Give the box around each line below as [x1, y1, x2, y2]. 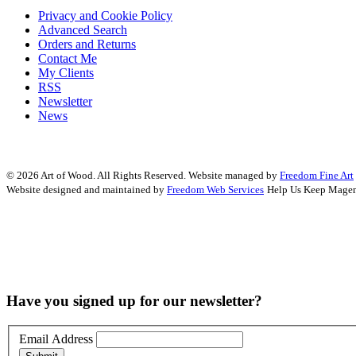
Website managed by [188, 169, 280, 182]
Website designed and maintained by [6, 184, 167, 196]
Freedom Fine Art [280, 169, 354, 182]
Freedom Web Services [167, 184, 264, 196]
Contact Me [38, 52, 97, 66]
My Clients [38, 66, 94, 80]
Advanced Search [38, 23, 127, 37]
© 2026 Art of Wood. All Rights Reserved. [6, 169, 186, 182]
